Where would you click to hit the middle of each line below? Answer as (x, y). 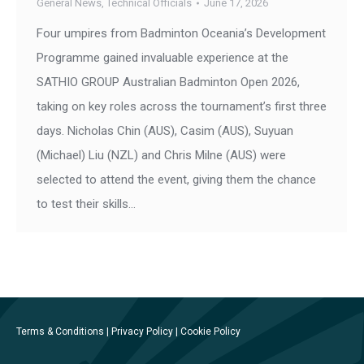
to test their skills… (86, 204)
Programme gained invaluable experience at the (162, 58)
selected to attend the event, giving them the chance (176, 180)
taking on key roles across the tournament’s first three (182, 107)
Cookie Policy (210, 332)
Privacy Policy (142, 332)
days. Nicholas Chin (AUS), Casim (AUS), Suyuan (165, 131)
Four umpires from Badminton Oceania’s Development (181, 34)
